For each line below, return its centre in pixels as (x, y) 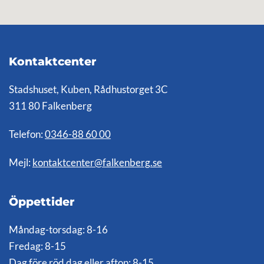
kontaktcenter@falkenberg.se (97, 163)
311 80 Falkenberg (50, 106)
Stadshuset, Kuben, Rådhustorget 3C (88, 90)
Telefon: (27, 135)
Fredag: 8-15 (37, 247)
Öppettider (42, 202)
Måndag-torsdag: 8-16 (58, 230)
